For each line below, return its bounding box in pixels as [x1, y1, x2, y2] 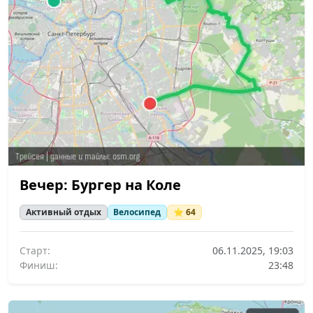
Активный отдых [25, 205, 101, 218]
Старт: [20, 244, 50, 258]
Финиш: [20, 259, 58, 272]
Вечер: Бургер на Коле [20, 175, 181, 194]
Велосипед [113, 205, 161, 218]
